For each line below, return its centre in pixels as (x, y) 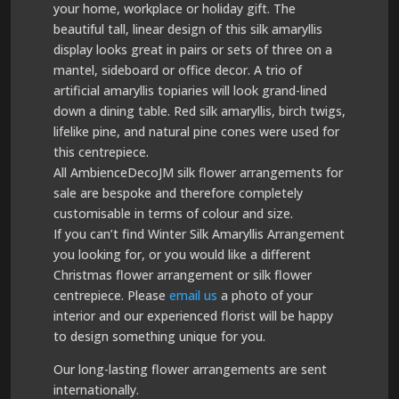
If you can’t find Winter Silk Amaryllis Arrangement (199, 234)
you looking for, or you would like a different (182, 254)
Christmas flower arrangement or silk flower (182, 275)
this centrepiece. (101, 152)
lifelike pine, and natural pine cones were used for (196, 131)
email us (195, 295)
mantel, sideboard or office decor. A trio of (177, 70)
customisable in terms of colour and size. (173, 213)
